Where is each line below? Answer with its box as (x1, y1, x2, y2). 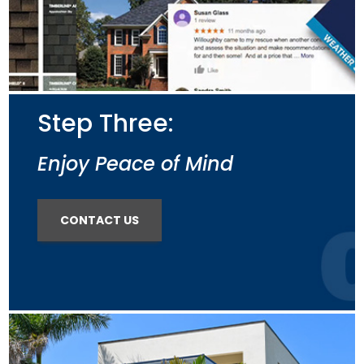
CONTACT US (60, 212, 139, 228)
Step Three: (37, 106, 174, 141)
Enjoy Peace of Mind (37, 150, 233, 177)
